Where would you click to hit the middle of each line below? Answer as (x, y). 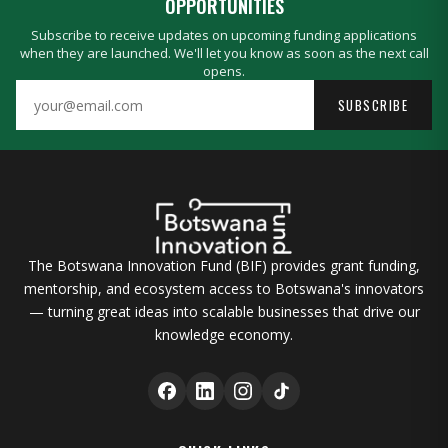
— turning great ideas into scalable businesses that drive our (224, 311)
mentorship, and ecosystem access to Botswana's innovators (224, 288)
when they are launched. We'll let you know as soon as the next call (224, 53)
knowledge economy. (224, 334)
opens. (224, 71)
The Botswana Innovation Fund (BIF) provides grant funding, (224, 265)
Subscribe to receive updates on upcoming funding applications (224, 35)
